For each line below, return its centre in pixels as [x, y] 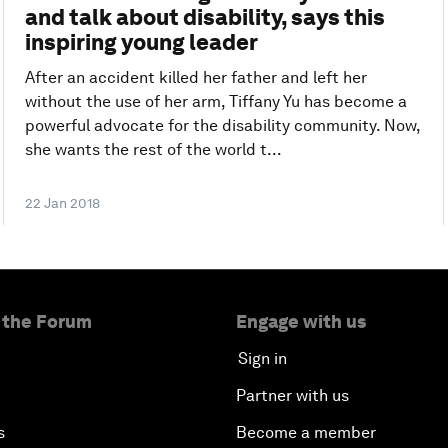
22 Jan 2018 [62, 202]
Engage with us [301, 321]
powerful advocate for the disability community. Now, [222, 125]
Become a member [306, 432]
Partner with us [292, 395]
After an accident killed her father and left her [195, 77]
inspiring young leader [141, 41]
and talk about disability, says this [204, 16]
